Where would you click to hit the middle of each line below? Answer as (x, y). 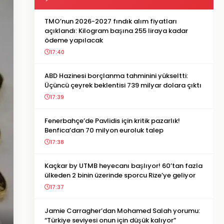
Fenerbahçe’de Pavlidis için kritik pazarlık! (112, 121)
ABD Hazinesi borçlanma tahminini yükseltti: (116, 76)
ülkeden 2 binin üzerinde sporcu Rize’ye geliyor (120, 175)
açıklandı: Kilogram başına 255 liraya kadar (116, 31)
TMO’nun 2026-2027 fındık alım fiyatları (111, 21)
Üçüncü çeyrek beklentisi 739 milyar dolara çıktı (123, 85)
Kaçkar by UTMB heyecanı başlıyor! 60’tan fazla (123, 166)
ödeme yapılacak (74, 40)
